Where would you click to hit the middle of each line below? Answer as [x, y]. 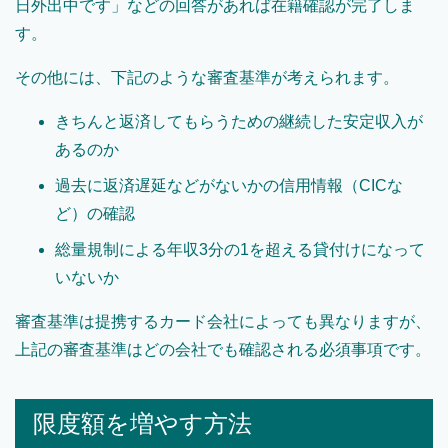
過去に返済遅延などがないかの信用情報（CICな [229, 186]
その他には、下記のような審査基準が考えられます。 [207, 78]
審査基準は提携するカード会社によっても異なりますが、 [223, 322]
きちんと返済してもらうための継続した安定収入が [239, 122]
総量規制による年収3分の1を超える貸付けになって [240, 250]
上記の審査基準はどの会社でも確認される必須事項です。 [223, 350]
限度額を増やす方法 [142, 424]
